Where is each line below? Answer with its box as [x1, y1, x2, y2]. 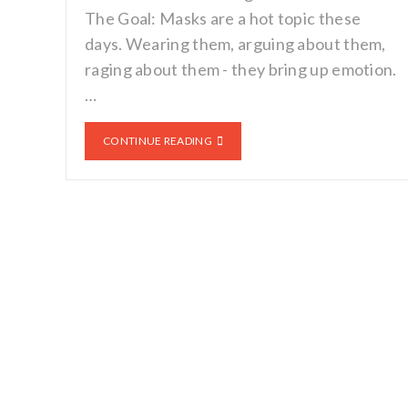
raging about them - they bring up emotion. [85, 59, 397, 79]
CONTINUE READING [103, 134, 212, 148]
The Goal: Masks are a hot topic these [85, 8, 362, 28]
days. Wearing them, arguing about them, [85, 34, 386, 54]
